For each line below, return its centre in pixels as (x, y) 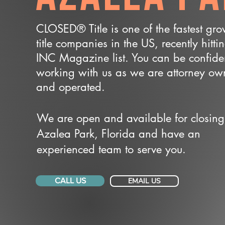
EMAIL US (144, 181)
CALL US (70, 181)
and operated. (71, 87)
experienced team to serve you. (111, 149)
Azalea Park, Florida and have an (119, 134)
